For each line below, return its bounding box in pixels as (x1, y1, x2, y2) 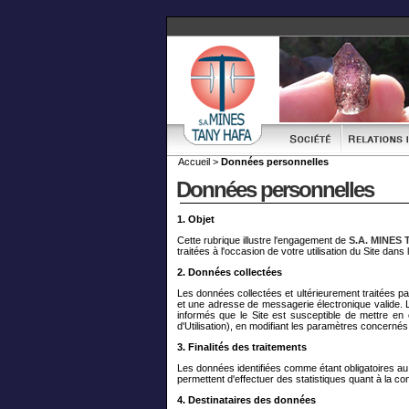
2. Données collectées (176, 267, 282, 278)
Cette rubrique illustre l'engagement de (176, 235, 349, 246)
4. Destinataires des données (176, 394, 316, 405)
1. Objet (176, 214, 215, 225)
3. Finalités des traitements (176, 341, 307, 352)
